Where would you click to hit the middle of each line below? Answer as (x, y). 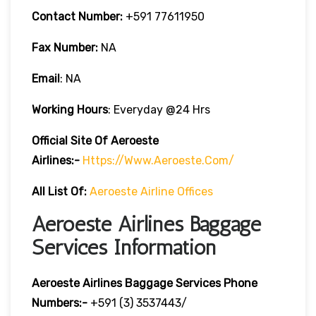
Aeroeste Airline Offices (151, 191)
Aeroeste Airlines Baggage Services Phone (145, 283)
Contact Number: (77, 16)
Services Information (124, 247)
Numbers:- (60, 303)
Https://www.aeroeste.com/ (158, 160)
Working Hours (70, 109)
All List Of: (59, 191)
